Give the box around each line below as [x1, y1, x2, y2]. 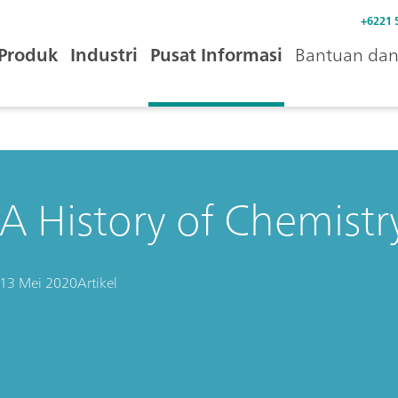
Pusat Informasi [150, 39, 283, 70]
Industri [70, 39, 138, 70]
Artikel [76, 270, 117, 295]
